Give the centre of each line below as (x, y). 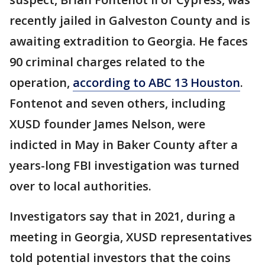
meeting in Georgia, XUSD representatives (131, 237)
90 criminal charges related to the (107, 62)
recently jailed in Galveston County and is (130, 20)
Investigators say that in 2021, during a (122, 216)
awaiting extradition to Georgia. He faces (129, 41)
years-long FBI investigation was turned (125, 165)
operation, (41, 82)
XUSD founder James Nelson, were (107, 124)
